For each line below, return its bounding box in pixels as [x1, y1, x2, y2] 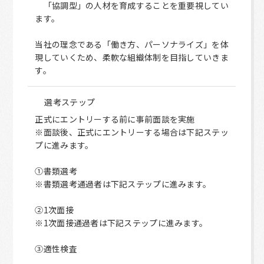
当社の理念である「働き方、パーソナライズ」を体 [35, 38, 229, 50]
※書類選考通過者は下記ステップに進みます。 [35, 178, 212, 190]
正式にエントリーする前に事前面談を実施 [35, 113, 195, 125]
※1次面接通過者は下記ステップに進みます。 [35, 217, 208, 229]
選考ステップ [44, 96, 95, 108]
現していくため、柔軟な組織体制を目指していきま [35, 51, 229, 63]
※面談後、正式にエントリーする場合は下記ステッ [35, 126, 229, 138]
